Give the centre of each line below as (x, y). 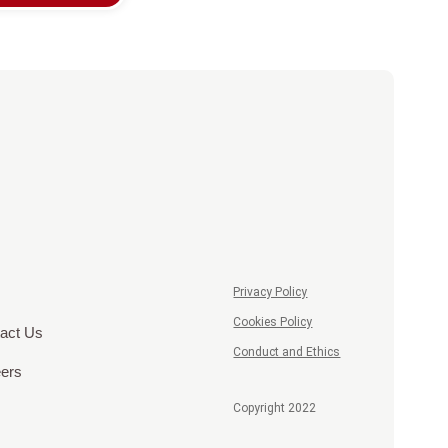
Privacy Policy (270, 291)
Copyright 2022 (275, 407)
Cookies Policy (273, 321)
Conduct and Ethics (287, 351)
